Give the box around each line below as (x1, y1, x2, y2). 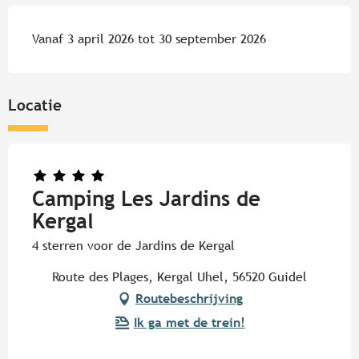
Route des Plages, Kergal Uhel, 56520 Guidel (52, 268, 307, 284)
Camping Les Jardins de (32, 186, 260, 211)
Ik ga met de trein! (133, 314, 245, 330)
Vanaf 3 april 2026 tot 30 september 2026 (32, 30, 266, 46)
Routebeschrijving (135, 290, 243, 306)
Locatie (8, 95, 62, 114)
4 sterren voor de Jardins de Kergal (32, 237, 235, 253)
